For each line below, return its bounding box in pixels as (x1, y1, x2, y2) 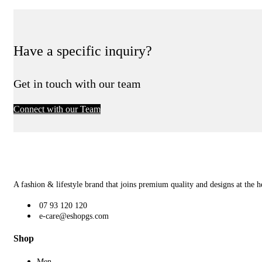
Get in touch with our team (13, 77, 141, 90)
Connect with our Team (13, 104, 101, 114)
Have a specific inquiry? (13, 43, 152, 58)
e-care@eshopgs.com (39, 211, 109, 220)
